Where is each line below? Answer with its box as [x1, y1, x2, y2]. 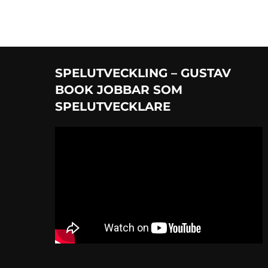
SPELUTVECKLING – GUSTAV [55, 66, 231, 81]
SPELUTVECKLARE [55, 99, 170, 114]
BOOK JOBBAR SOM [55, 83, 182, 98]
